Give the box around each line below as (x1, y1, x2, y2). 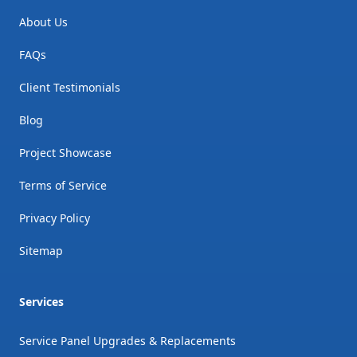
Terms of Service (19, 177, 107, 193)
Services (19, 293, 64, 309)
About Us (19, 14, 68, 29)
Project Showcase (19, 144, 112, 160)
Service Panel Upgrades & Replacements (19, 332, 236, 348)
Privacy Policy (19, 210, 90, 226)
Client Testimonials (19, 79, 120, 95)
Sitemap (19, 242, 63, 258)
